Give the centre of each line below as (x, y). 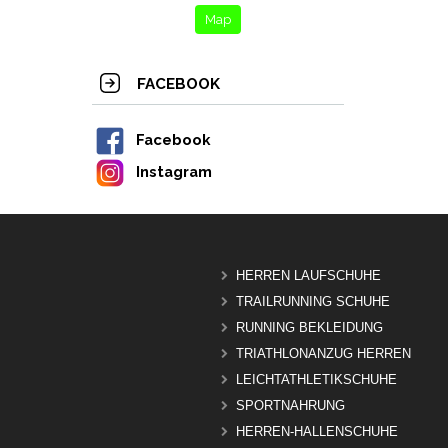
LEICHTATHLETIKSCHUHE (316, 380)
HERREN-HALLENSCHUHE (317, 432)
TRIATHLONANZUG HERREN (323, 354)
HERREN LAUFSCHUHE (308, 276)
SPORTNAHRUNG (290, 406)
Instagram (174, 171)
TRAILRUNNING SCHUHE (313, 302)
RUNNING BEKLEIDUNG (309, 328)
